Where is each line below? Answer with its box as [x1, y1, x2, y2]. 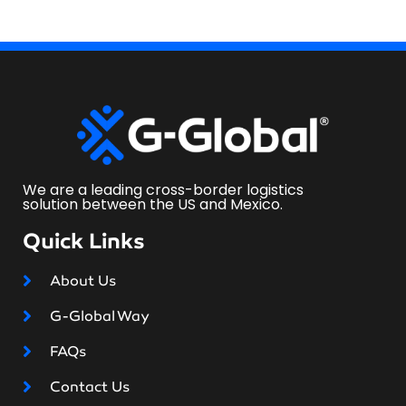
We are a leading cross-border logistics [23, 179, 304, 201]
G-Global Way [50, 307, 150, 325]
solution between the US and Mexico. [23, 194, 283, 216]
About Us [50, 272, 116, 290]
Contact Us [50, 378, 130, 396]
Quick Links [23, 227, 145, 256]
